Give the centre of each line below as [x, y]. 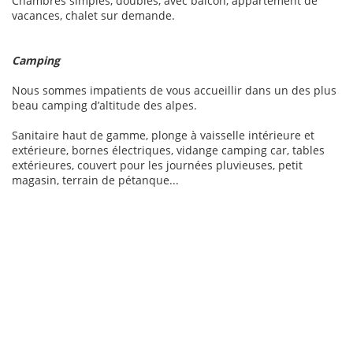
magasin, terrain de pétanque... [95, 180]
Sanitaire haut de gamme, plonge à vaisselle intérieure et [163, 135]
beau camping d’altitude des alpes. [104, 105]
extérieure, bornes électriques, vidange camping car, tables [168, 150]
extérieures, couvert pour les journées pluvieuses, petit [157, 165]
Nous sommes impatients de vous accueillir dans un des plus [174, 90]
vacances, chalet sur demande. [93, 15]
